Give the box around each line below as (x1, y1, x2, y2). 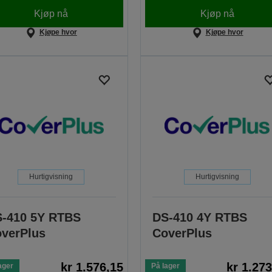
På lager (151, 262, 180, 271)
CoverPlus (152, 226, 212, 240)
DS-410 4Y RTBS (152, 211, 247, 225)
